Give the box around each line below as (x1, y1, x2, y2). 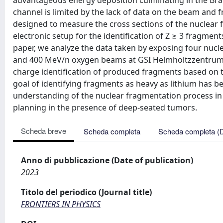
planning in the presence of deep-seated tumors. (13, 102, 197, 113)
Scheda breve (21, 125, 66, 136)
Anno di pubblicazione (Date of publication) (21, 155, 193, 166)
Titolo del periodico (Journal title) (21, 187, 152, 198)
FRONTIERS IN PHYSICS (21, 199, 101, 210)
